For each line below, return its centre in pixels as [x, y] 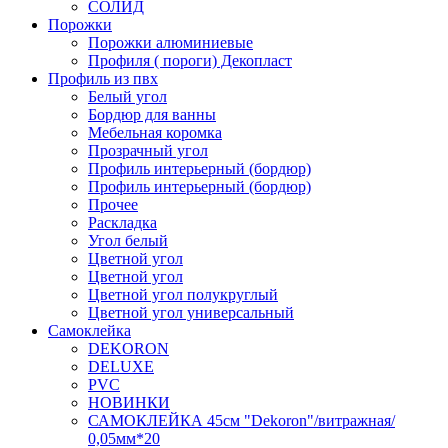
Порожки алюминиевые [170, 43]
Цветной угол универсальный [191, 313]
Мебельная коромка [155, 133]
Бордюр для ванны [152, 115]
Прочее [113, 205]
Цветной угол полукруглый [183, 295]
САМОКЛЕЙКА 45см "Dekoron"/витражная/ [241, 421]
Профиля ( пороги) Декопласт [190, 61]
